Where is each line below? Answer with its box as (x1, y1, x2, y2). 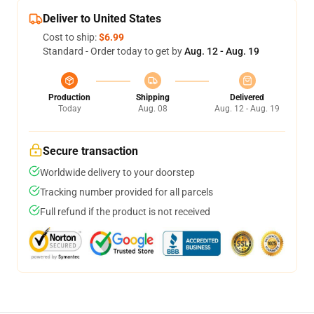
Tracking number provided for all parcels (40, 186, 213, 198)
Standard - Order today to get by (43, 46, 184, 57)
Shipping (135, 93, 170, 102)
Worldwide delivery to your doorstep (40, 167, 195, 178)
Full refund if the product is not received (40, 206, 210, 217)
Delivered (230, 93, 264, 102)
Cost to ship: (43, 32, 99, 43)
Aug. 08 (137, 104, 168, 114)
